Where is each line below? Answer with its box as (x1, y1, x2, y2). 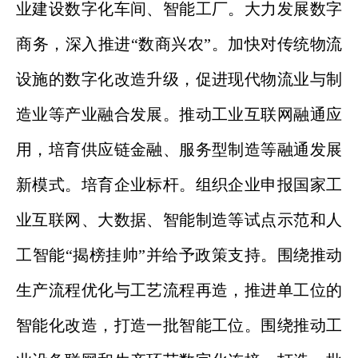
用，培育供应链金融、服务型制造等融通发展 (16, 141, 342, 158)
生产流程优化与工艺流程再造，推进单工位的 (16, 281, 342, 299)
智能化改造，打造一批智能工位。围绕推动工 (16, 316, 342, 334)
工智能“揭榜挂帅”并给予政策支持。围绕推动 (16, 246, 342, 264)
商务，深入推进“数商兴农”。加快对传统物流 (16, 35, 342, 53)
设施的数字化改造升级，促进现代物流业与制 (16, 70, 342, 88)
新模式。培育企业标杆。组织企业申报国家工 (16, 176, 342, 193)
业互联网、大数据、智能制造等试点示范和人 (16, 211, 342, 229)
